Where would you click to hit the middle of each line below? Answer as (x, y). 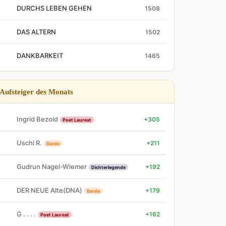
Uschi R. (29, 143)
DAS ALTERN (36, 32)
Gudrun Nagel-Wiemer (52, 166)
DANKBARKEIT (40, 55)
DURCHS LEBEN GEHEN (54, 8)
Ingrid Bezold (37, 119)
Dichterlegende (108, 167)
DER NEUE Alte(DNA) (49, 190)
